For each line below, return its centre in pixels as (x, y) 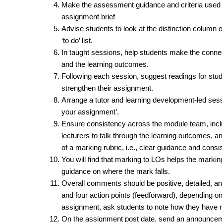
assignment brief (88, 17)
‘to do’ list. (77, 41)
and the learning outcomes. (105, 64)
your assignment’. (90, 112)
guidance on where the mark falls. (115, 171)
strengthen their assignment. (107, 88)
